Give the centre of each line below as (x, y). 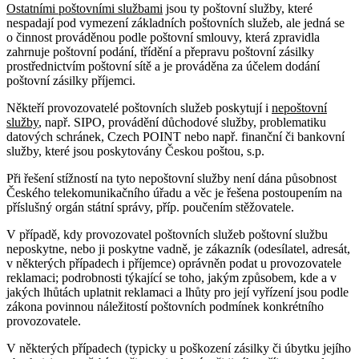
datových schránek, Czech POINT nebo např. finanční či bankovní (175, 136)
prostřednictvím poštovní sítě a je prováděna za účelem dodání (163, 66)
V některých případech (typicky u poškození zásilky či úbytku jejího (179, 348)
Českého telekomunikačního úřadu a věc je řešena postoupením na (174, 192)
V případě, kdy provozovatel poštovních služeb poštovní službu (167, 234)
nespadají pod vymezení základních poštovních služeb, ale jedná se (175, 22)
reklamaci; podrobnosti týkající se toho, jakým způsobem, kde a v (171, 277)
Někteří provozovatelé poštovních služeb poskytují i (139, 107)
